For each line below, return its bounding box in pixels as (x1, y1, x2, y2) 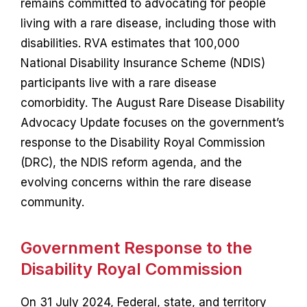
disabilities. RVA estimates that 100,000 (20, 36, 240, 50)
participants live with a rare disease (20, 75, 217, 90)
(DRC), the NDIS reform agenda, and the (20, 155, 242, 169)
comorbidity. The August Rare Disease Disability (20, 95, 285, 110)
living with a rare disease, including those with (20, 16, 276, 30)
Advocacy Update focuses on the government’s (20, 115, 284, 130)
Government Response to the (20, 237, 252, 258)
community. (20, 195, 84, 209)
